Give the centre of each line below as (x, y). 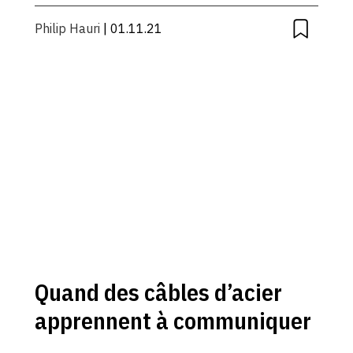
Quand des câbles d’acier (158, 292)
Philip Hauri (67, 29)
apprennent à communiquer (173, 321)
